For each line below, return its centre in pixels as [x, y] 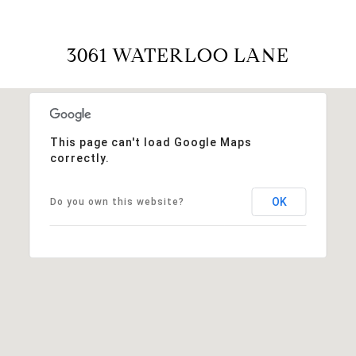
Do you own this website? [117, 201]
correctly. [79, 158]
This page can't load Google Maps [151, 142]
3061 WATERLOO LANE [178, 55]
